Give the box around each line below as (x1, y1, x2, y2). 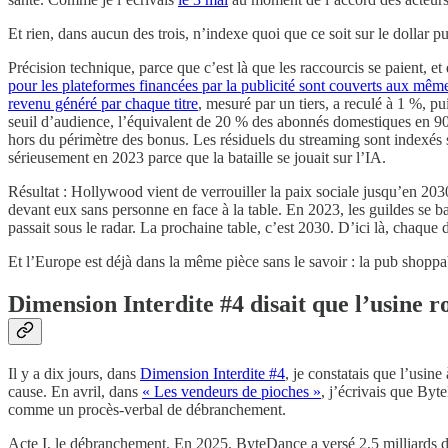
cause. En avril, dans (8, 382, 142, 400)
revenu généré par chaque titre (8, 95, 198, 113)
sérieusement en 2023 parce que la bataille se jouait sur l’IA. (8, 149, 386, 167)
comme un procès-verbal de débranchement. (8, 400, 286, 418)
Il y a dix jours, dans (8, 364, 140, 382)
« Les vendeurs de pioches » (142, 382, 321, 400)
